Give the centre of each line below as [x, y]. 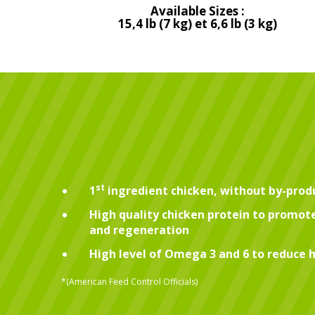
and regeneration [139, 230]
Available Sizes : [198, 11]
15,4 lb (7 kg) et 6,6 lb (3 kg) [198, 24]
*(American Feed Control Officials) [129, 282]
